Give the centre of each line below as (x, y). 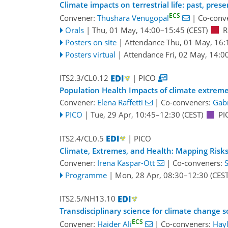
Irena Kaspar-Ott (126, 163)
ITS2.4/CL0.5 (82, 138)
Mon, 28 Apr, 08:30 (149, 175)
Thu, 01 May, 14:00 (126, 30)
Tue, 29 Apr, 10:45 (123, 115)
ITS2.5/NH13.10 (88, 199)
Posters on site (91, 42)
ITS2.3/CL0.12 (84, 78)
